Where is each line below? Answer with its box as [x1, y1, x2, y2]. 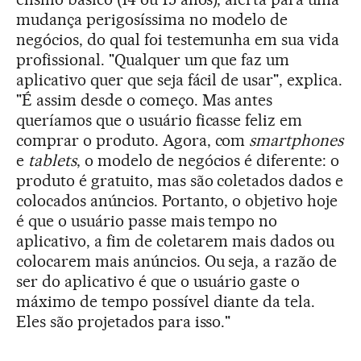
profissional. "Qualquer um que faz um [16, 50, 290, 69]
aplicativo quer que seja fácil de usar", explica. [16, 70, 343, 89]
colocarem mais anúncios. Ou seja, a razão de [16, 251, 338, 271]
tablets [27, 151, 77, 170]
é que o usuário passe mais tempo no [16, 211, 278, 230]
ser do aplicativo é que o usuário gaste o [16, 272, 301, 291]
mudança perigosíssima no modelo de [16, 10, 288, 29]
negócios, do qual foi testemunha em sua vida [16, 30, 340, 49]
